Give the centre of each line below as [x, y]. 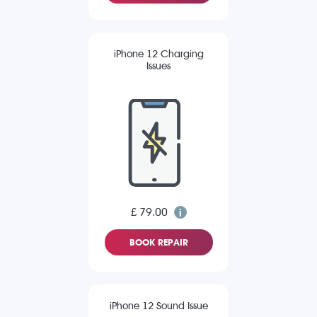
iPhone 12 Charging [158, 54]
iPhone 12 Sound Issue [158, 306]
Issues [158, 67]
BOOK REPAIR [158, 243]
